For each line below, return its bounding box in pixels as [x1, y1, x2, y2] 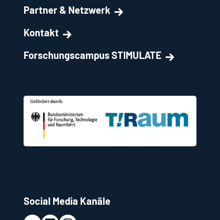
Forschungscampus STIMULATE [24, 49, 162, 61]
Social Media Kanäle [24, 194, 110, 207]
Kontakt [24, 26, 59, 38]
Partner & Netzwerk [24, 3, 110, 16]
